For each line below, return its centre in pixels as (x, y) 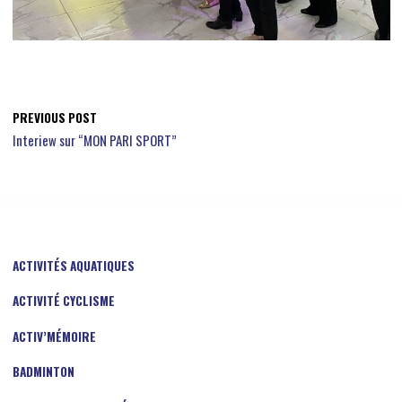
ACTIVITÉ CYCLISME (63, 301)
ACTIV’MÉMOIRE (54, 336)
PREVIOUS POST (54, 118)
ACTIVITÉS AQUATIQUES (73, 265)
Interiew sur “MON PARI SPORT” (94, 140)
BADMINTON (43, 372)
